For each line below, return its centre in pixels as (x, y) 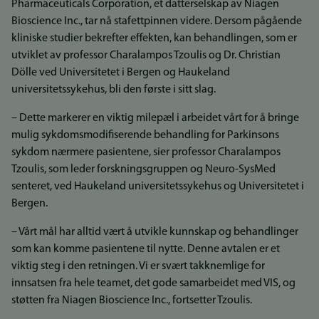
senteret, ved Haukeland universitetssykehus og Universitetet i (158, 187)
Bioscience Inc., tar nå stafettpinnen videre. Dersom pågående (157, 21)
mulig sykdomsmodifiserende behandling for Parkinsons (145, 135)
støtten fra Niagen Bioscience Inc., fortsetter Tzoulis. (132, 300)
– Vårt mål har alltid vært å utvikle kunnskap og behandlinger (155, 232)
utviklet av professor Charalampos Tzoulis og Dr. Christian (146, 56)
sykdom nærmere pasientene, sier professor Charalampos (146, 152)
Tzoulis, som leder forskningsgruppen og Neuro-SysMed (143, 169)
